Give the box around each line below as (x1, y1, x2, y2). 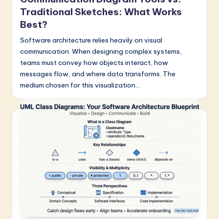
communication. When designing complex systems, (20, 47, 182, 56)
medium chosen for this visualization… (20, 81, 140, 90)
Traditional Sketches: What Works (20, 6, 182, 18)
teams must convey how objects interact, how (20, 58, 168, 67)
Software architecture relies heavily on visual (20, 36, 162, 45)
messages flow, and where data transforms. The (20, 69, 175, 79)
